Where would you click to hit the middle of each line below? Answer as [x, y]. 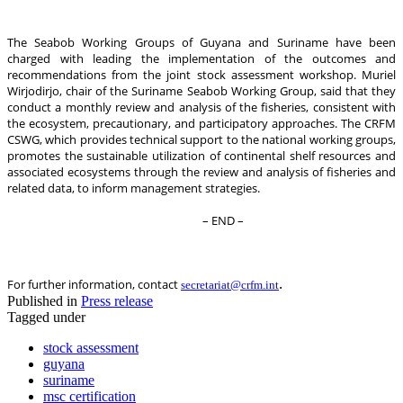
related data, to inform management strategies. [134, 188]
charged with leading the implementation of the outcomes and [201, 58]
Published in [42, 300]
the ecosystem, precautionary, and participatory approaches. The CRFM [201, 123]
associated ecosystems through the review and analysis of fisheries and [201, 171]
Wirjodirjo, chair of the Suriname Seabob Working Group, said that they [201, 90]
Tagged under [46, 317]
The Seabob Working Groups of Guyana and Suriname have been [201, 42]
